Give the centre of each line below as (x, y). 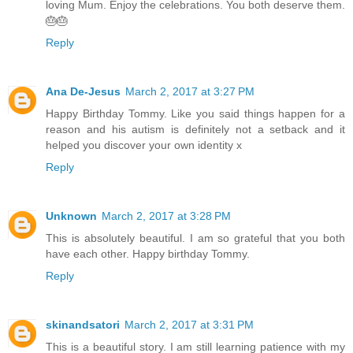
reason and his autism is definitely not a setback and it (195, 130)
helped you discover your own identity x (144, 145)
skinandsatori (83, 325)
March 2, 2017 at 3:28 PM (166, 216)
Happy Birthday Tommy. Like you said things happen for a (195, 114)
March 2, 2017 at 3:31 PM (189, 325)
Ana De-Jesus (83, 92)
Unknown (71, 216)
